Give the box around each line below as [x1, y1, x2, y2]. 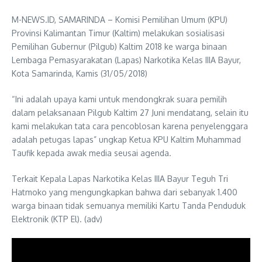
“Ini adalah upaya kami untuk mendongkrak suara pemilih [12, 94, 227, 104]
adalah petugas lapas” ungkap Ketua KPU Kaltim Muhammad [12, 135, 241, 144]
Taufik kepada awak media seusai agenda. [12, 148, 171, 158]
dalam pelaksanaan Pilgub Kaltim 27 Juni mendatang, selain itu [12, 108, 249, 118]
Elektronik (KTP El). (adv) [12, 214, 102, 224]
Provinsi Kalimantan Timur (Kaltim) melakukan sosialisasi [12, 28, 225, 38]
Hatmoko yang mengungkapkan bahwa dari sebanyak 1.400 [12, 187, 237, 197]
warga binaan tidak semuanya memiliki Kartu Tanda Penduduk [12, 201, 246, 211]
